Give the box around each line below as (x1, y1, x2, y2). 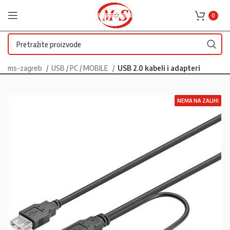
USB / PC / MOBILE (51, 63, 110, 72)
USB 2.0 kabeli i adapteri (118, 63, 200, 72)
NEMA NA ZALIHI (177, 98, 219, 104)
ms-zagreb (8, 63, 44, 72)
